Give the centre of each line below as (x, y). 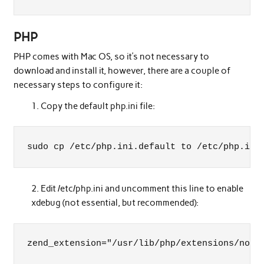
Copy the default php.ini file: (98, 106)
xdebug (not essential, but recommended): (115, 202)
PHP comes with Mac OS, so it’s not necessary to (111, 57)
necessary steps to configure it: (78, 85)
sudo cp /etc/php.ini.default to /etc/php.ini (144, 147)
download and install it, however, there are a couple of (122, 71)
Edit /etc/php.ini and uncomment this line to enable (142, 188)
